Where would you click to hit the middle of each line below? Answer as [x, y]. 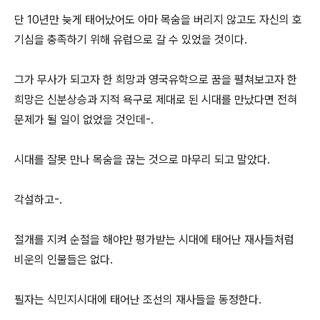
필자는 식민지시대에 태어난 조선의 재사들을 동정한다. [139, 300]
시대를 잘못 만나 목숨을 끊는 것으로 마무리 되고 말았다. [144, 160]
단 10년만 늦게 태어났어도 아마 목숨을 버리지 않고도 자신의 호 [158, 20]
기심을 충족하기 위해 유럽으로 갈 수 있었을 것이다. [132, 40]
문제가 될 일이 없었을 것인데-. [85, 120]
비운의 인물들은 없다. [65, 260]
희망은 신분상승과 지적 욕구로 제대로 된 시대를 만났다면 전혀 [156, 100]
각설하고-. [38, 200]
